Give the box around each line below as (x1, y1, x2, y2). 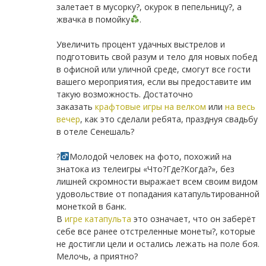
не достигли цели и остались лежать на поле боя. (56, 238, 259, 250)
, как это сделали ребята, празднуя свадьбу (80, 113, 258, 125)
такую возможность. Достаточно (56, 88, 193, 100)
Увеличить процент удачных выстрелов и (56, 39, 225, 50)
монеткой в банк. (56, 201, 126, 213)
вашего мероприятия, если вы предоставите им (56, 76, 251, 88)
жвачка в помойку (56, 14, 130, 26)
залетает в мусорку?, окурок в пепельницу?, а (56, 1, 242, 13)
